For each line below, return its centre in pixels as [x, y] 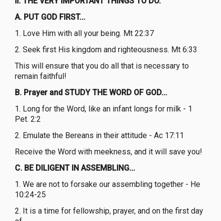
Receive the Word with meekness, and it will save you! [109, 151]
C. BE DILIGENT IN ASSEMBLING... [75, 168]
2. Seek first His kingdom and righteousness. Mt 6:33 [106, 49]
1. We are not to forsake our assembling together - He [108, 184]
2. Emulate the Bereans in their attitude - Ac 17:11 [99, 135]
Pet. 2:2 [28, 119]
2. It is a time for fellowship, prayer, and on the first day [109, 211]
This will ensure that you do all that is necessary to [102, 66]
